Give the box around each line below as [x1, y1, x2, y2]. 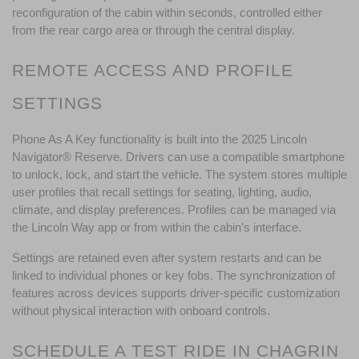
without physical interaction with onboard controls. [12, 304, 270, 317]
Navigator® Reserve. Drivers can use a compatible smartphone [12, 150, 345, 163]
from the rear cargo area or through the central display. [12, 23, 295, 37]
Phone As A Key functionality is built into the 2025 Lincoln [12, 132, 307, 146]
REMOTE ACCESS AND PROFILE [12, 60, 293, 80]
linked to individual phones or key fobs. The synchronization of [12, 268, 335, 282]
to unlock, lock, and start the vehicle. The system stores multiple [12, 167, 347, 181]
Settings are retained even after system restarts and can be [12, 251, 321, 264]
